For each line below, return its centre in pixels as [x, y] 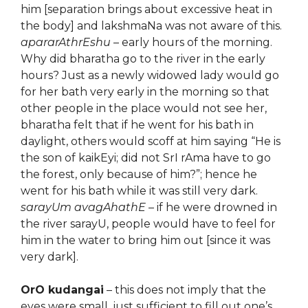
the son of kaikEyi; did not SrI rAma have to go [146, 158]
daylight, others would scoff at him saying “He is [151, 141]
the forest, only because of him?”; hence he [139, 174]
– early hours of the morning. [191, 42]
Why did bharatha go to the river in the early [143, 59]
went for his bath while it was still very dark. [139, 191]
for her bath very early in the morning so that [145, 92]
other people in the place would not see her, [144, 108]
